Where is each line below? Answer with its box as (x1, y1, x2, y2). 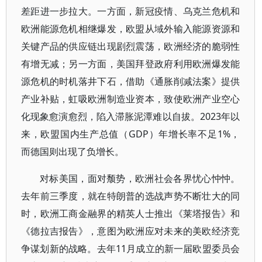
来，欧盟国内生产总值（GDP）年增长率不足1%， (21, 127, 240, 140)
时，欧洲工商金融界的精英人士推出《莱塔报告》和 (21, 207, 240, 220)
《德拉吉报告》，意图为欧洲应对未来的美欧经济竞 (21, 225, 240, 237)
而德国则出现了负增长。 (21, 145, 124, 158)
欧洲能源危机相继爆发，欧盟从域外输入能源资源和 (21, 22, 240, 35)
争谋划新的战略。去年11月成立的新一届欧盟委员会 (21, 242, 240, 255)
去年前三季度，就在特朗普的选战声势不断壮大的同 (21, 189, 240, 202)
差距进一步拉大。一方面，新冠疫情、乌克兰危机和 (21, 5, 240, 18)
